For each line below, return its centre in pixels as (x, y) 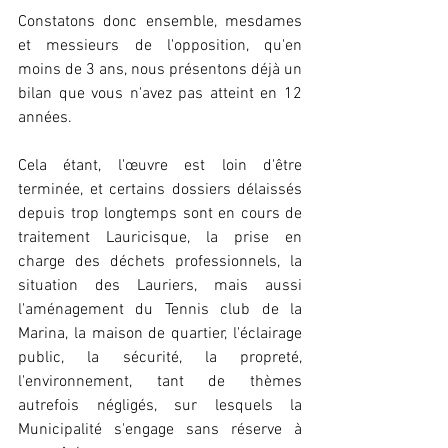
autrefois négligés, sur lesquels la (160, 406)
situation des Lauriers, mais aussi (160, 286)
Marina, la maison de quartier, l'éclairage (160, 334)
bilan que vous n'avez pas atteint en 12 (160, 94)
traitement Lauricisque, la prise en (160, 238)
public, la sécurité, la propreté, (160, 358)
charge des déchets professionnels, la (160, 262)
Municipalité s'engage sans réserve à (160, 430)
